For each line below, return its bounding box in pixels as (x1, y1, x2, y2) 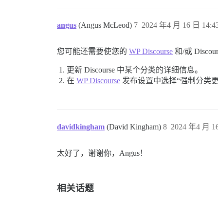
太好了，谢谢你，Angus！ (57, 149, 147, 158)
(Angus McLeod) (78, 21, 134, 30)
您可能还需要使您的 (57, 47, 129, 56)
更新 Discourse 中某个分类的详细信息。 (67, 66, 202, 74)
